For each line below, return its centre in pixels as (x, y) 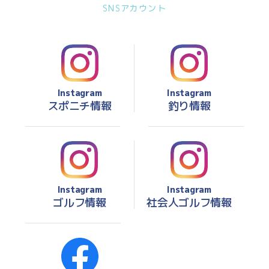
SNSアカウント (134, 8)
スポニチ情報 (80, 106)
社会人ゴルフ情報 (189, 203)
